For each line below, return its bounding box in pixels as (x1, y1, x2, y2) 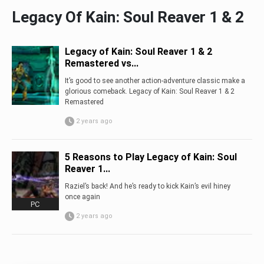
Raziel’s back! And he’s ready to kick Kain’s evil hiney (64, 182, 230, 190)
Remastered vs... (64, 58, 138, 69)
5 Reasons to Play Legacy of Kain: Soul (64, 151, 237, 163)
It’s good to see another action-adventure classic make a (64, 77, 245, 85)
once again (64, 193, 100, 201)
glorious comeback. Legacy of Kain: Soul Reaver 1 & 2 (64, 87, 235, 95)
